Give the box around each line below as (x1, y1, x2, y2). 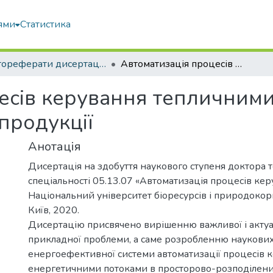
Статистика (20, 18, 71, 31)
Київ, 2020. (28, 204, 79, 217)
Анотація (28, 138, 81, 155)
